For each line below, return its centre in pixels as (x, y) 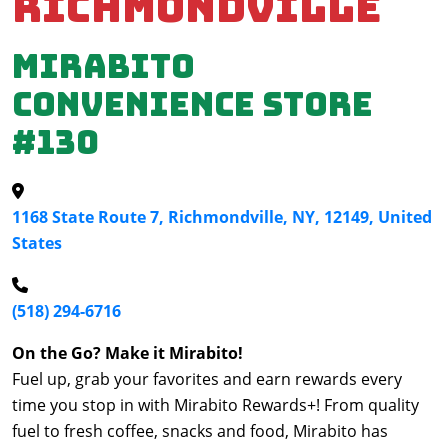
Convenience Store (192, 104)
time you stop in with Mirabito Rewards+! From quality (215, 405)
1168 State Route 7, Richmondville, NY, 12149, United (222, 217)
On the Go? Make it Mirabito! (127, 353)
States (37, 243)
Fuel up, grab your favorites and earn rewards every (207, 379)
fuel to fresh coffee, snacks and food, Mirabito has (200, 431)
